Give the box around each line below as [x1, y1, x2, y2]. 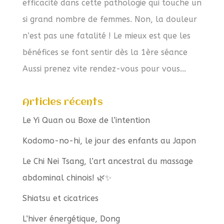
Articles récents [22, 97, 103, 107]
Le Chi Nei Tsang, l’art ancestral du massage [22, 156, 193, 166]
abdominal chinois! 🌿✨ [22, 172, 111, 182]
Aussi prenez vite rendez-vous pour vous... [22, 63, 186, 73]
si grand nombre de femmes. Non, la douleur [22, 14, 197, 24]
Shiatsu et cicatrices [22, 193, 98, 203]
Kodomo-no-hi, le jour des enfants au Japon [22, 135, 196, 145]
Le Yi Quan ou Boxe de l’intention [22, 115, 150, 125]
